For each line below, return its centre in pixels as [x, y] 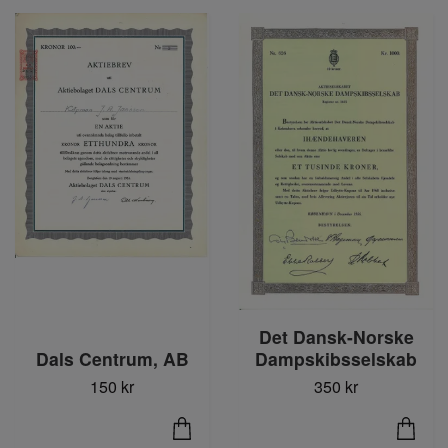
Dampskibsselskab [336, 358]
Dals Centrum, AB [112, 358]
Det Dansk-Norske [336, 336]
